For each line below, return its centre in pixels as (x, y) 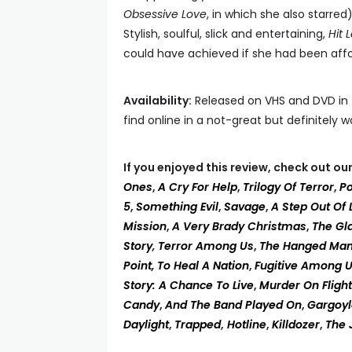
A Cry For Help (198, 187)
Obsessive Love (165, 14)
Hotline (247, 324)
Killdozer (296, 324)
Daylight (146, 324)
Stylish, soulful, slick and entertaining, (226, 34)
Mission (145, 226)
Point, (139, 266)
